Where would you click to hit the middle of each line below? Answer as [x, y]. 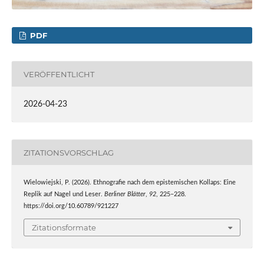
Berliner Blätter [125, 195]
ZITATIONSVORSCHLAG [68, 152]
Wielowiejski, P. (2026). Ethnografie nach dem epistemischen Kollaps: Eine [129, 183]
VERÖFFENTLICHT [59, 74]
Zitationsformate [64, 227]
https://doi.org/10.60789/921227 [71, 207]
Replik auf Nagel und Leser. [64, 195]
